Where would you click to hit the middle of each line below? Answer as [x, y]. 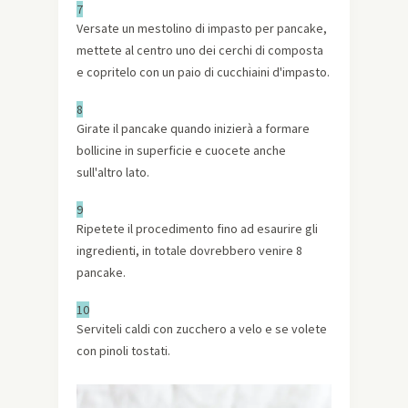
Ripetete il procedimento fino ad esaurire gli [197, 228]
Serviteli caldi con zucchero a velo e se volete [202, 328]
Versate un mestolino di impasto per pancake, [202, 28]
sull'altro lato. [113, 172]
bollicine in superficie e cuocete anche [181, 150]
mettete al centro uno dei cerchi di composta [200, 50]
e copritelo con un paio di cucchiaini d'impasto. [203, 71]
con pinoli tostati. [123, 350]
